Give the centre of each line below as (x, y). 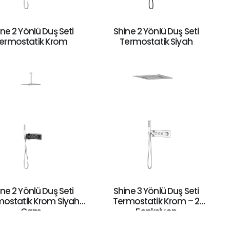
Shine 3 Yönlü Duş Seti (156, 191)
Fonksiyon (156, 212)
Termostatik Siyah (156, 41)
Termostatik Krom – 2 (156, 202)
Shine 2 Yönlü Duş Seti (156, 31)
